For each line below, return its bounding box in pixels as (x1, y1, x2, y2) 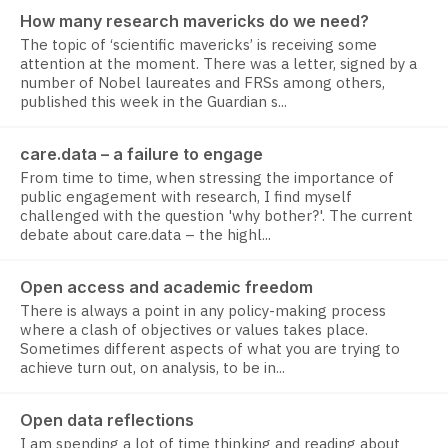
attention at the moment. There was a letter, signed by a (20, 54, 417, 74)
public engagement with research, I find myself (20, 187, 352, 207)
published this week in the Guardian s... (20, 92, 287, 112)
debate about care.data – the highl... (20, 225, 271, 245)
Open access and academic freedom (20, 277, 313, 298)
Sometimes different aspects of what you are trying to (20, 339, 400, 359)
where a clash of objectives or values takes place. (20, 320, 368, 340)
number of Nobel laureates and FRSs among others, (20, 73, 385, 93)
